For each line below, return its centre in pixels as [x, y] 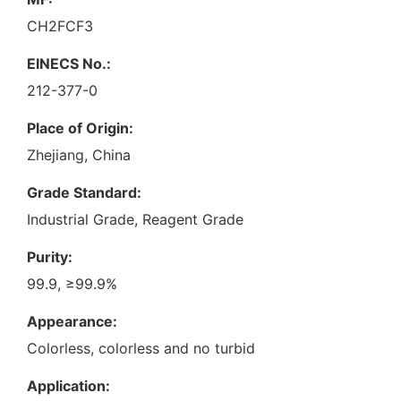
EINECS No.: [69, 63]
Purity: [50, 256]
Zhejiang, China [79, 154]
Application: [68, 385]
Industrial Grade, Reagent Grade [135, 219]
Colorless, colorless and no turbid [141, 348]
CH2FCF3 [60, 26]
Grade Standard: [84, 192]
